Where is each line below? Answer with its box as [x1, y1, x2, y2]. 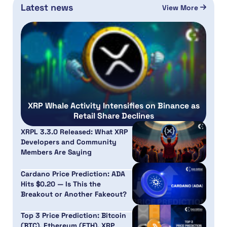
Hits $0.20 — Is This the [21, 179, 101, 188]
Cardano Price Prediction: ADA [21, 169, 125, 178]
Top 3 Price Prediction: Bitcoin [21, 210, 126, 220]
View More [162, 3, 200, 12]
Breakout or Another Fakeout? [21, 189, 127, 199]
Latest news [21, 2, 73, 14]
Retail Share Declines [73, 110, 154, 122]
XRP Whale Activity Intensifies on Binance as [27, 100, 200, 111]
